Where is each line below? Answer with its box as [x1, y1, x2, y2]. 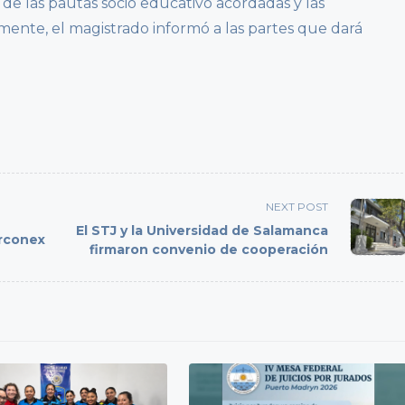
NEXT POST [266, 199, 329, 213]
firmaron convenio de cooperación [89, 240, 329, 258]
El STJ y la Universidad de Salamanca [76, 221, 329, 239]
